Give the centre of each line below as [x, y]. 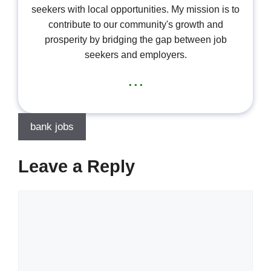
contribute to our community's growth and [135, 25]
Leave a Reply [77, 166]
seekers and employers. [135, 55]
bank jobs [52, 127]
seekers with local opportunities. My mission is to [135, 10]
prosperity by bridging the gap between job [135, 40]
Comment [39, 197]
